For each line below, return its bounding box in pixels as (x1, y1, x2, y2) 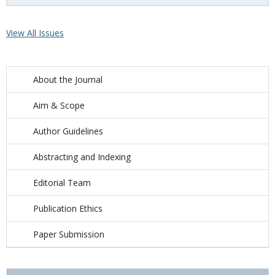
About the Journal (33, 74, 103, 85)
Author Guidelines (33, 125, 103, 137)
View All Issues (6, 27, 64, 39)
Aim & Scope (33, 99, 85, 111)
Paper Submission (33, 228, 104, 240)
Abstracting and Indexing (33, 151, 131, 163)
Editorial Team (33, 177, 91, 188)
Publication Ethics (33, 203, 103, 214)
